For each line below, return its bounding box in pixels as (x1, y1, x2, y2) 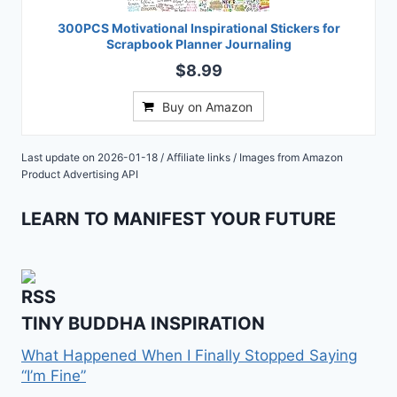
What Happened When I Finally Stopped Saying (21, 346, 357, 365)
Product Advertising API (21, 167, 138, 182)
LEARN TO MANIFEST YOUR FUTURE (21, 207, 336, 230)
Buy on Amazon (162, 99, 253, 115)
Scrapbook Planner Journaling (105, 36, 292, 52)
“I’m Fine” (21, 367, 86, 385)
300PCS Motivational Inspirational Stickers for (57, 20, 340, 36)
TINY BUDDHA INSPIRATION (21, 313, 265, 335)
